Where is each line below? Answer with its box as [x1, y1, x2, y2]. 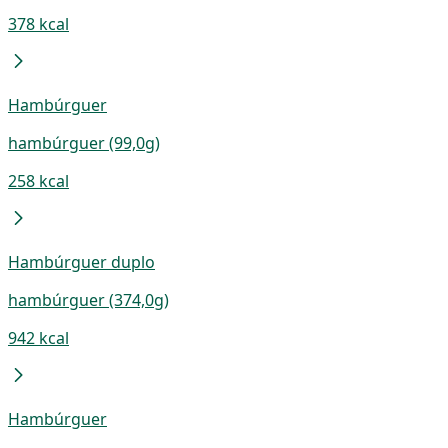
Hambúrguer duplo [8, 250, 155, 273]
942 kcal [8, 326, 69, 349]
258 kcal [8, 169, 69, 192]
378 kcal [8, 12, 69, 35]
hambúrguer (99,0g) [8, 131, 160, 154]
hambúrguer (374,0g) [8, 288, 169, 311]
